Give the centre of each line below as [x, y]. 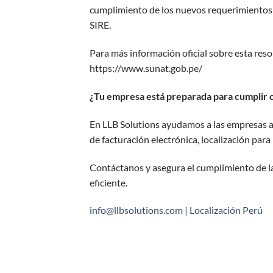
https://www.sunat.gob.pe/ [146, 68]
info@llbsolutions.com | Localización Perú [176, 210]
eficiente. [108, 182]
